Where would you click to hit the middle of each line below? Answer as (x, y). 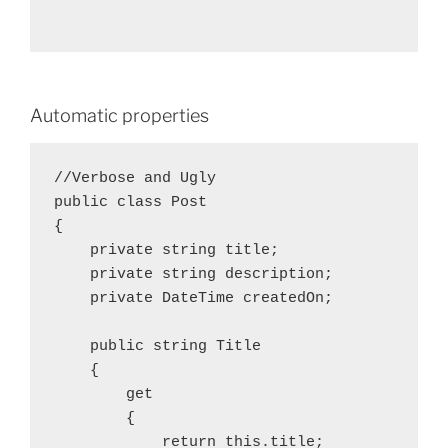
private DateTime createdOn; (193, 298)
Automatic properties (119, 115)
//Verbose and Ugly (135, 178)
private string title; (166, 250)
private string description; (193, 274)
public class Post (130, 202)
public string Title (157, 346)
